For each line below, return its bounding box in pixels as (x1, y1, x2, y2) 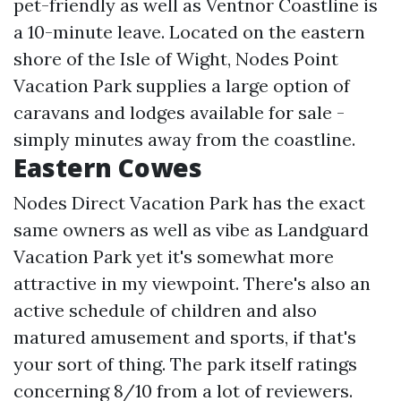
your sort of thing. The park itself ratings (13, 353, 357, 375)
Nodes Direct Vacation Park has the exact (13, 192, 365, 214)
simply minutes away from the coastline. (13, 128, 355, 150)
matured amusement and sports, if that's (13, 326, 356, 348)
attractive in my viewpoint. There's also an (13, 272, 371, 294)
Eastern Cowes (13, 150, 202, 184)
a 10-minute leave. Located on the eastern (13, 21, 365, 43)
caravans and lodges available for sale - (13, 101, 345, 124)
